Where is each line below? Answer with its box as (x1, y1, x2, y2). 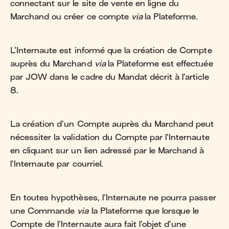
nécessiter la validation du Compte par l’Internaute (10, 132, 210, 142)
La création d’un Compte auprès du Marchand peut (10, 119, 214, 129)
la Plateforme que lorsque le (88, 206, 199, 216)
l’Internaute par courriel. (10, 159, 103, 169)
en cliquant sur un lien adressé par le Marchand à (10, 146, 204, 155)
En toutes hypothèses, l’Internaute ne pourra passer (10, 193, 216, 202)
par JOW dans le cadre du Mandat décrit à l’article (10, 72, 209, 82)
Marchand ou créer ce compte (10, 12, 131, 21)
